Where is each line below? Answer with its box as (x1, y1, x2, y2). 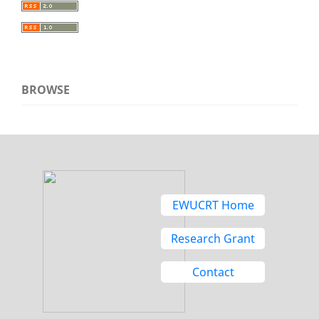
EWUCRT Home (172, 197, 254, 213)
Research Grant (171, 230, 255, 246)
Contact (192, 263, 234, 280)
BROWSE (21, 81, 70, 98)
